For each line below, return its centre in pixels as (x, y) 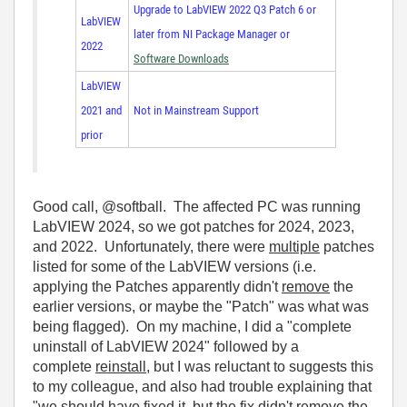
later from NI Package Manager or (212, 35)
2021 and (101, 111)
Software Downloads (181, 59)
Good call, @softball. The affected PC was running (197, 207)
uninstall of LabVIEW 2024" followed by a (166, 347)
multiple (294, 247)
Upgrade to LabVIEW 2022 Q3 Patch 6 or (225, 10)
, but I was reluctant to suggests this (260, 367)
